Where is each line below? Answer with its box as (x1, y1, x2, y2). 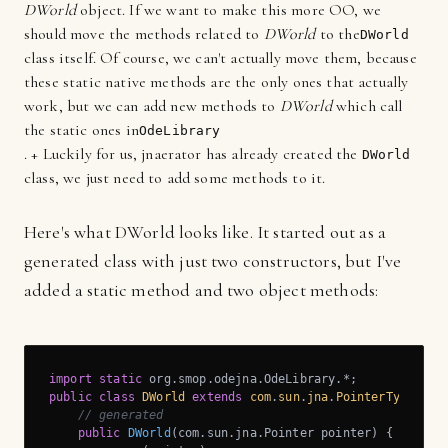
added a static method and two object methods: (24, 279, 379, 301)
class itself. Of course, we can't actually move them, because (24, 48, 417, 68)
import (49, 372, 92, 386)
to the (315, 24, 360, 44)
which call (331, 96, 403, 116)
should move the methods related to (24, 24, 264, 44)
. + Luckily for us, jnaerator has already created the (24, 144, 362, 164)
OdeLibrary (138, 123, 221, 138)
